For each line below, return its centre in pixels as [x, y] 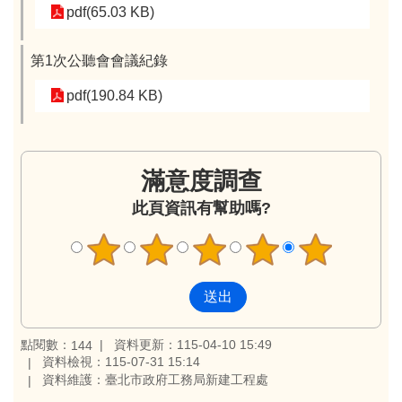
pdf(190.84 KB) [114, 95]
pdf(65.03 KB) [110, 12]
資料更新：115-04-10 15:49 [193, 344]
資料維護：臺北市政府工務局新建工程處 [155, 380]
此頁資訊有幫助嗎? [201, 208]
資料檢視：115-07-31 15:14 [121, 362]
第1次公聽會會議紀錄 [99, 60]
